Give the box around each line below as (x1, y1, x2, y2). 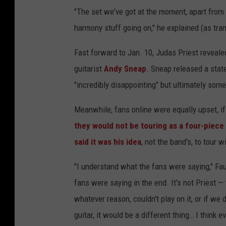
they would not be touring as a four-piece (74, 121, 224, 131)
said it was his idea (74, 137, 141, 147)
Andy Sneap (104, 64, 146, 74)
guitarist (74, 64, 104, 74)
